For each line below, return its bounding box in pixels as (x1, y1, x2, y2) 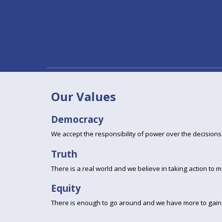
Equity (51, 181, 81, 194)
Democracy (51, 113, 104, 126)
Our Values (51, 88, 116, 105)
